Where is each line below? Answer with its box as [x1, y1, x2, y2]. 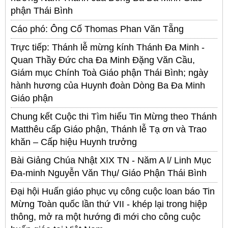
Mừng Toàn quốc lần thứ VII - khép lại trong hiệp [11, 198, 207, 209]
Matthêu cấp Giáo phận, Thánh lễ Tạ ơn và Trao [11, 124, 207, 134]
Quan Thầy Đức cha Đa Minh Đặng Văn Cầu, [11, 54, 195, 65]
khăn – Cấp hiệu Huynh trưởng [11, 136, 137, 147]
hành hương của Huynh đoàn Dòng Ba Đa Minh [11, 80, 205, 91]
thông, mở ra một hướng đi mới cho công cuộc [11, 211, 201, 222]
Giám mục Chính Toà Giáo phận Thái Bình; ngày [11, 67, 208, 78]
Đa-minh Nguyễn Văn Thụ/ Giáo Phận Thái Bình [11, 167, 207, 178]
